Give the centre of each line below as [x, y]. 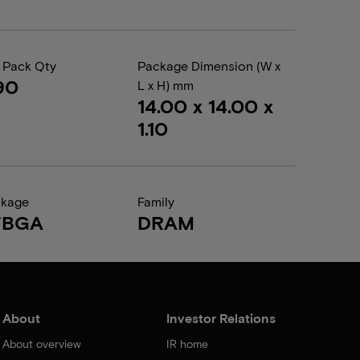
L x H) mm [165, 85]
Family [155, 201]
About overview [41, 344]
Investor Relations [221, 318]
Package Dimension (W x [209, 65]
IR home [188, 344]
